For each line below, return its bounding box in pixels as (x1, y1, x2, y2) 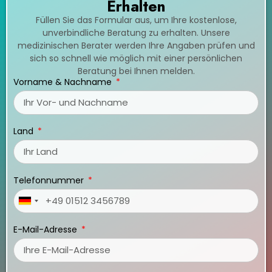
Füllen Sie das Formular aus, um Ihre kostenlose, (35, 14, 237, 27)
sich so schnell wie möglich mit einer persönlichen (30, 52, 242, 65)
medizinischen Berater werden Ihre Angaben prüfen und (17, 39, 255, 52)
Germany (19, 198, 60, 211)
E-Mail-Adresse (13, 223, 80, 236)
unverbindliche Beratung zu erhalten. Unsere (42, 27, 230, 39)
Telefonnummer (13, 174, 86, 186)
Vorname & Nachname (13, 75, 114, 88)
